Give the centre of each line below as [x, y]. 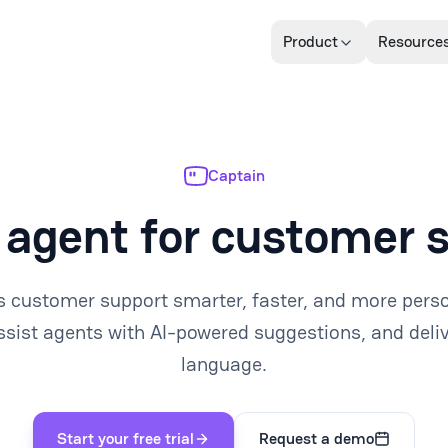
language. [224, 364]
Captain [236, 175]
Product [310, 41]
